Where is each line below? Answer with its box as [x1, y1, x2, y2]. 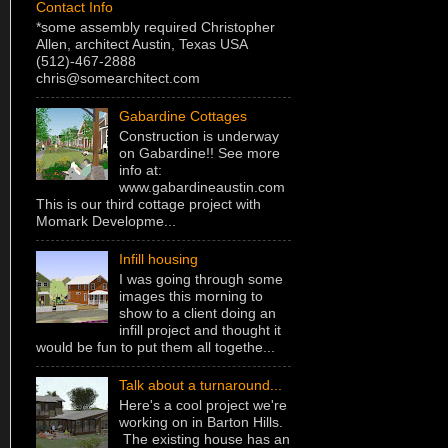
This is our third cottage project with [36, 195, 261, 212]
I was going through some [118, 270, 283, 287]
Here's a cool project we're [118, 396, 287, 413]
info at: [118, 161, 162, 178]
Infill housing [118, 250, 198, 267]
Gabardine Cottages [118, 107, 247, 124]
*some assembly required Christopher [36, 18, 275, 35]
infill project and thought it [118, 321, 281, 338]
